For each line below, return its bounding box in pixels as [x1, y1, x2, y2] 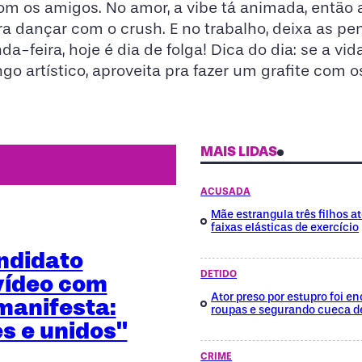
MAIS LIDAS [200, 142, 278, 159]
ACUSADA [200, 185, 251, 197]
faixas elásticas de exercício [211, 220, 360, 234]
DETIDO [200, 267, 238, 280]
